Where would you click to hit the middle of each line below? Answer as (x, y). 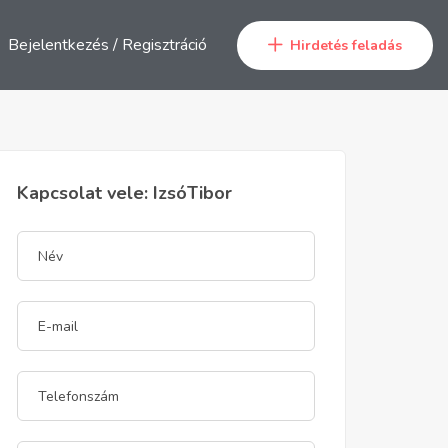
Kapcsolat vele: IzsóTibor (124, 193)
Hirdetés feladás (345, 45)
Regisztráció (164, 45)
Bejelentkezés (60, 45)
